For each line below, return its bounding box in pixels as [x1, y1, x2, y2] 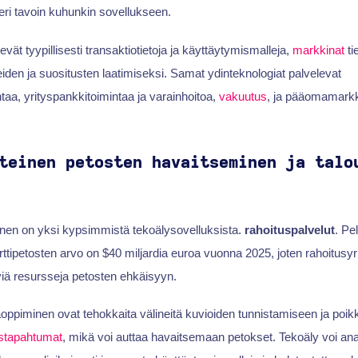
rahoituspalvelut [244, 222, 335, 237]
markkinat [292, 42, 344, 57]
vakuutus [218, 89, 267, 103]
